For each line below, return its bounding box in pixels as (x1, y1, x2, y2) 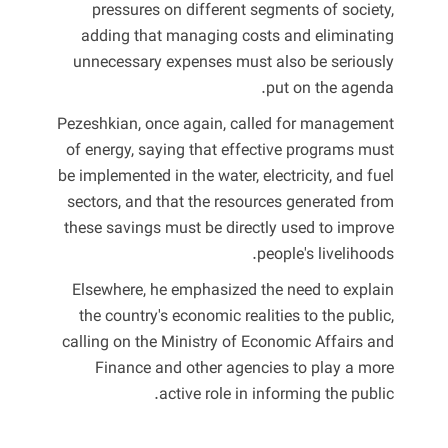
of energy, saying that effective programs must (66, 138, 394, 164)
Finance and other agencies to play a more (95, 356, 394, 382)
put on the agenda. (266, 76, 394, 102)
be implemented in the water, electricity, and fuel (58, 164, 394, 190)
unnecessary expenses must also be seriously (73, 50, 394, 76)
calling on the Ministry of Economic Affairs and (62, 330, 394, 356)
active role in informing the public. (159, 382, 394, 408)
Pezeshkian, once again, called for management (57, 112, 394, 138)
